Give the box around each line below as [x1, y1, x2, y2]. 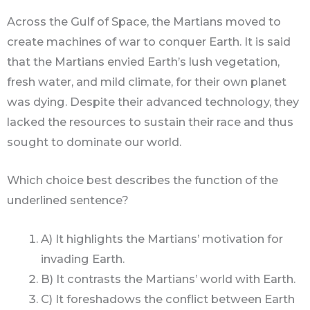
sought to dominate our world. [7, 135, 181, 149]
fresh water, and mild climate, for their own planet [7, 75, 286, 89]
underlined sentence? [7, 193, 131, 208]
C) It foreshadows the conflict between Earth [41, 291, 295, 306]
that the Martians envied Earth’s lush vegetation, [7, 55, 280, 69]
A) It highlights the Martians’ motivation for [41, 231, 284, 246]
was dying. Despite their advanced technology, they [7, 95, 299, 109]
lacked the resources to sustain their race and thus [7, 115, 293, 129]
